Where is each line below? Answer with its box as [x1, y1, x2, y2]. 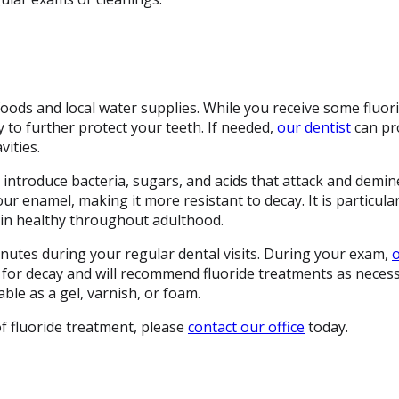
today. [305, 316, 348, 337]
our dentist [277, 117, 351, 137]
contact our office [188, 316, 305, 337]
